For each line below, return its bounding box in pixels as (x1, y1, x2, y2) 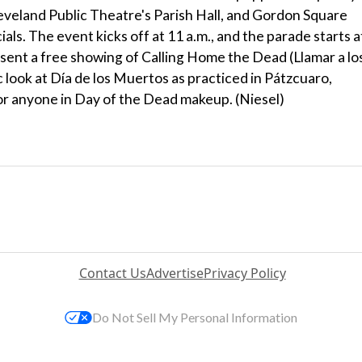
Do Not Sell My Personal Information (92, 309, 297, 325)
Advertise (145, 263, 204, 282)
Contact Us (78, 263, 146, 282)
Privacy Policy (203, 263, 286, 282)
